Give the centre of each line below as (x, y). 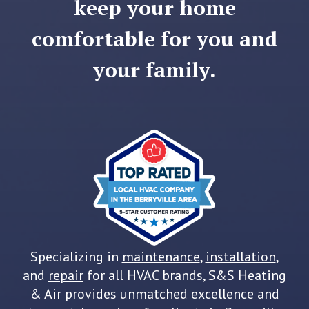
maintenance (161, 257)
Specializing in (76, 257)
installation (240, 257)
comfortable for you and (154, 39)
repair (66, 276)
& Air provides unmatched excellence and (154, 294)
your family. (154, 70)
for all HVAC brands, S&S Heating (185, 276)
